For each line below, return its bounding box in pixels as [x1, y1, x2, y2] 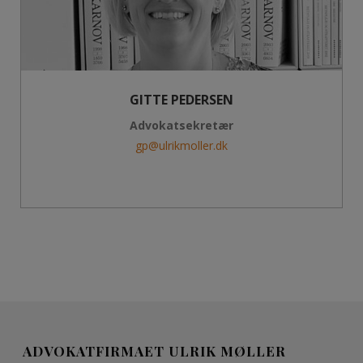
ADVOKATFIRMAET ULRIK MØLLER [23, 342, 287, 360]
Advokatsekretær [130, 117, 233, 133]
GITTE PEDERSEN [130, 91, 233, 109]
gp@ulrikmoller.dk [135, 138, 228, 153]
